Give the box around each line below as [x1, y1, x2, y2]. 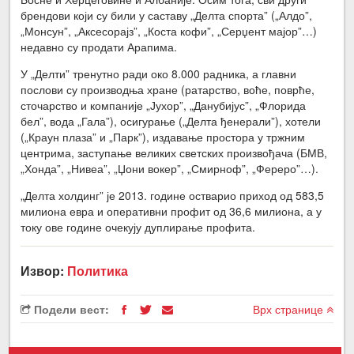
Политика [67, 261, 129, 280]
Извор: [21, 261, 68, 280]
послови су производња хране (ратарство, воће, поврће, [21, 81, 315, 97]
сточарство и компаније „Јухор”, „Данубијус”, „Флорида [21, 96, 307, 113]
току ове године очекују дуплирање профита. [21, 218, 256, 235]
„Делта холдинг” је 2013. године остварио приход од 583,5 [21, 186, 325, 203]
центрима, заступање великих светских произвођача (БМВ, [21, 144, 328, 160]
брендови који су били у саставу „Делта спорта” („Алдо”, [21, 6, 313, 23]
